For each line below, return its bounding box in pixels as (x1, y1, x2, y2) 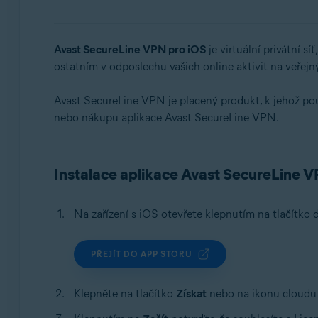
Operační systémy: (77, 4, 159, 16)
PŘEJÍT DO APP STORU (90, 248, 192, 259)
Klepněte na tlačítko (73, 287, 176, 300)
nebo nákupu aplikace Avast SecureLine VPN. (53, 111, 279, 124)
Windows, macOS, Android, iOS (79, 26, 214, 38)
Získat (175, 287, 207, 300)
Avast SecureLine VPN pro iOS (53, 43, 206, 56)
